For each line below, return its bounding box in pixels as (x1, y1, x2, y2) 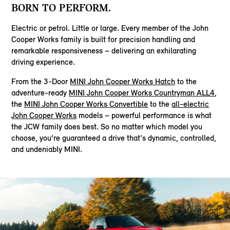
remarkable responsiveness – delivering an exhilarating (11, 45, 197, 55)
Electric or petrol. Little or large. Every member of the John (11, 23, 209, 33)
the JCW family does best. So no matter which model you (11, 121, 203, 131)
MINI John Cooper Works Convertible (24, 99, 148, 109)
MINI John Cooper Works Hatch (70, 76, 176, 86)
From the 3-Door (11, 76, 70, 86)
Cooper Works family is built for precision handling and (11, 34, 196, 44)
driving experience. (11, 56, 75, 67)
